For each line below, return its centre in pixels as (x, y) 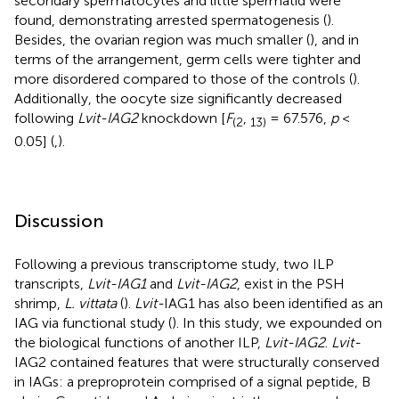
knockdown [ (182, 118)
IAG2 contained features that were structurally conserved (197, 362)
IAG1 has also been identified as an (273, 304)
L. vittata (90, 304)
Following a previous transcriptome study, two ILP (174, 265)
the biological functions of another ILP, (139, 343)
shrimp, (39, 304)
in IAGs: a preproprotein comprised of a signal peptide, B (192, 382)
